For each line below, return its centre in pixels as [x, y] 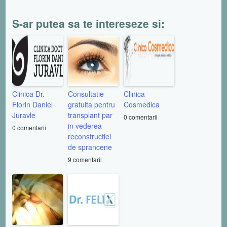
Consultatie [86, 93]
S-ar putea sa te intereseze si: [88, 23]
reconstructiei [89, 136]
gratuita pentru [91, 104]
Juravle [24, 115]
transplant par [90, 115]
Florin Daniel [32, 104]
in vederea [85, 125]
